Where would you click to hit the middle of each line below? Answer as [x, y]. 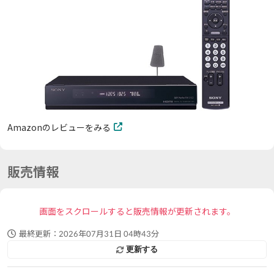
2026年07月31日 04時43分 [109, 234]
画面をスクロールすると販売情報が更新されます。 [137, 212]
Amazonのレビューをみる [59, 127]
